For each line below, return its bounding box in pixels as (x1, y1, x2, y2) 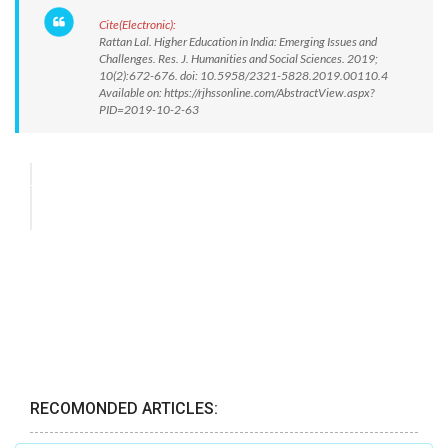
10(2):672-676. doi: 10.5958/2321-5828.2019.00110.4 (99, 68, 392, 83)
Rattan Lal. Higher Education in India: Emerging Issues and (99, 34, 377, 49)
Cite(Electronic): (99, 17, 176, 32)
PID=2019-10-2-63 (99, 102, 199, 117)
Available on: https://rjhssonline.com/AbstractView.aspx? (99, 85, 374, 100)
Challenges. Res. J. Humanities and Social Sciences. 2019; (99, 51, 378, 66)
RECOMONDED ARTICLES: (30, 399, 218, 419)
